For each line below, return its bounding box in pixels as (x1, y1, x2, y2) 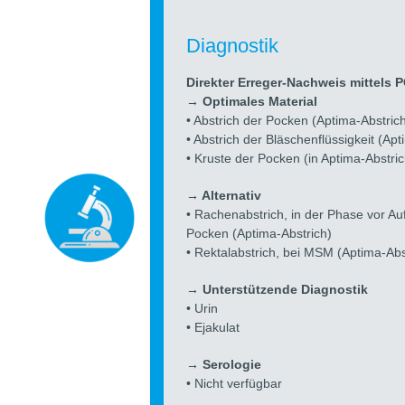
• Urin (186, 301, 219, 316)
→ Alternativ (186, 188, 262, 203)
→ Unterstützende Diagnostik (186, 282, 369, 297)
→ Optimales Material (186, 94, 318, 109)
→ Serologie (186, 357, 262, 372)
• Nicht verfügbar (186, 376, 283, 391)
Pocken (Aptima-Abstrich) (186, 226, 333, 241)
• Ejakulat (186, 320, 240, 335)
